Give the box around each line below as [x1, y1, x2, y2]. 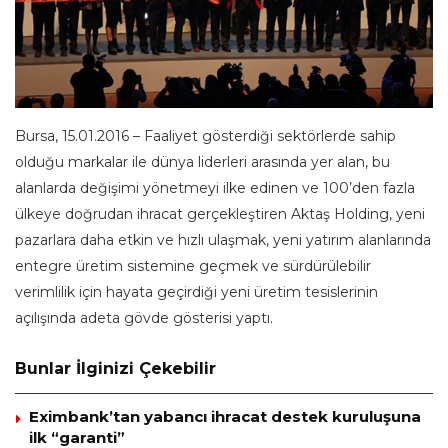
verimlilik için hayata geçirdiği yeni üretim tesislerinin [15, 283, 378, 302]
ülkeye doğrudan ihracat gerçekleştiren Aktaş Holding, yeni [15, 205, 425, 224]
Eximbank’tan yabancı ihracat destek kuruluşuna [29, 407, 421, 427]
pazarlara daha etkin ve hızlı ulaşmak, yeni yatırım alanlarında [15, 231, 431, 250]
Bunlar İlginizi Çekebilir [15, 359, 216, 379]
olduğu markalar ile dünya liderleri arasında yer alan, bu [15, 153, 390, 172]
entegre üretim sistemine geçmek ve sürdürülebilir [15, 257, 371, 276]
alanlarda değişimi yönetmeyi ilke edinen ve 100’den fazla [15, 179, 415, 198]
